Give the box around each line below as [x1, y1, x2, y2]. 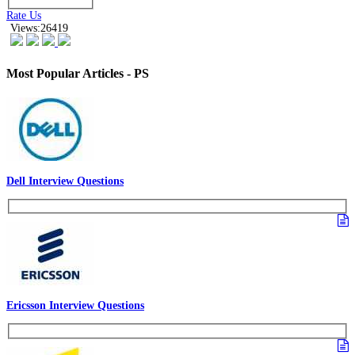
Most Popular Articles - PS [6, 66, 149, 80]
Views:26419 [10, 22, 68, 35]
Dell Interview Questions [6, 174, 124, 187]
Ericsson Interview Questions [6, 300, 144, 312]
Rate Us [6, 10, 41, 22]
